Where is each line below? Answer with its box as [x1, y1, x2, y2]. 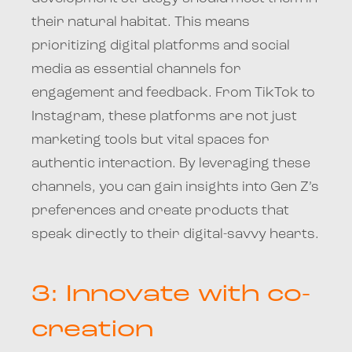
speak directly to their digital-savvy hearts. [31, 227, 319, 241]
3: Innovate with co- [31, 283, 310, 306]
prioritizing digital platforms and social [31, 38, 290, 53]
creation [31, 318, 153, 342]
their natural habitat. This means [31, 15, 250, 29]
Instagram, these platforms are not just [31, 109, 297, 123]
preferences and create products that [31, 203, 289, 218]
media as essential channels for [31, 62, 241, 76]
